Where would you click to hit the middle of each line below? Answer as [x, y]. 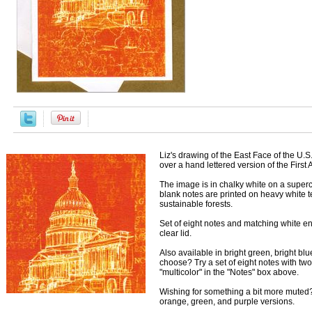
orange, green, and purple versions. [227, 301]
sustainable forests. [196, 204]
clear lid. [175, 233]
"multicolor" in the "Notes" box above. [229, 272]
